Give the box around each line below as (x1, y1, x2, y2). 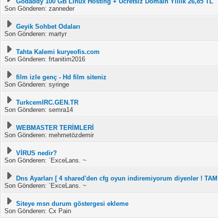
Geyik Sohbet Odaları (16, 23, 80, 30)
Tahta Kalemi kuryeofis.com (16, 48, 100, 55)
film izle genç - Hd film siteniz (16, 73, 107, 81)
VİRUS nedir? (16, 149, 57, 157)
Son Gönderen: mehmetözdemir (4, 131, 94, 139)
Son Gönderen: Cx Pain (4, 207, 71, 215)
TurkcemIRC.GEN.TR (16, 99, 78, 106)
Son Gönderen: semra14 (4, 106, 73, 113)
